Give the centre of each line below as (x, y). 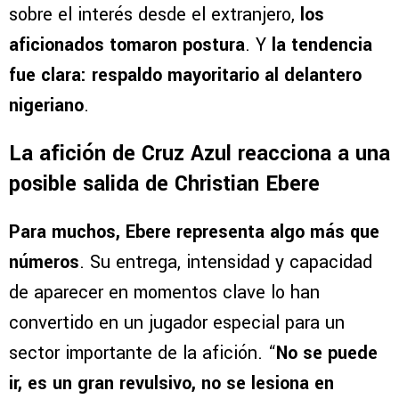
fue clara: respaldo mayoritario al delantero (185, 75)
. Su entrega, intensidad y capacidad (226, 262)
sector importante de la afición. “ (142, 353)
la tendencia (322, 45)
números (44, 262)
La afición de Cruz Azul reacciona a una (199, 153)
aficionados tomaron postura (127, 45)
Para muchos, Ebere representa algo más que (194, 232)
